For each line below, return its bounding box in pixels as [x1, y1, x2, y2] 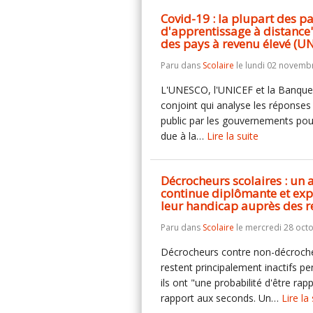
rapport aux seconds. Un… [161, 291, 282, 305]
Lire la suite [207, 129, 259, 143]
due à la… [161, 129, 207, 143]
